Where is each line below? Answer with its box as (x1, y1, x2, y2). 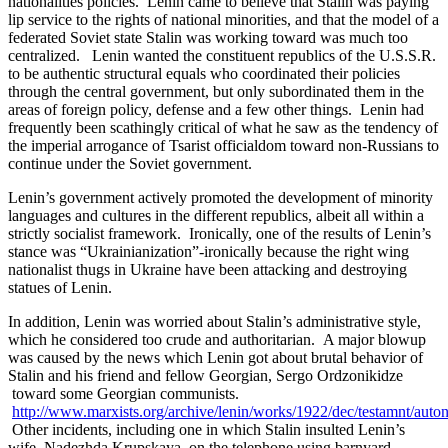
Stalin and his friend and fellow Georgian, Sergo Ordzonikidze (8, 366, 403, 384)
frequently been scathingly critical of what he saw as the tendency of (8, 118, 438, 136)
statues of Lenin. (8, 278, 112, 296)
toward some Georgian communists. (8, 384, 239, 402)
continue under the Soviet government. (8, 154, 252, 172)
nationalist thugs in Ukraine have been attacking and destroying (8, 260, 407, 278)
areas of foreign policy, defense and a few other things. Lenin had (8, 100, 424, 118)
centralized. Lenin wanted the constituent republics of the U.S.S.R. (8, 46, 436, 64)
